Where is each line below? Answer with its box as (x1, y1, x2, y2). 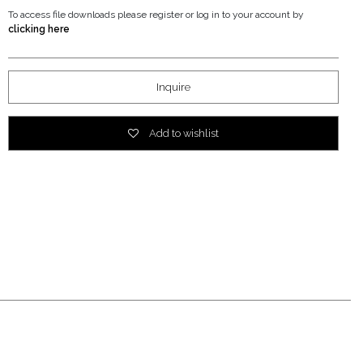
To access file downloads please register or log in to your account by (7, 8, 304, 20)
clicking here (7, 23, 70, 35)
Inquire (156, 80, 190, 93)
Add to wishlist (146, 126, 219, 139)
